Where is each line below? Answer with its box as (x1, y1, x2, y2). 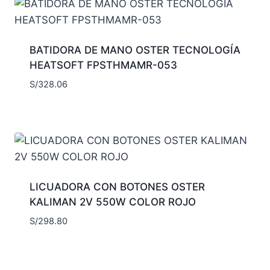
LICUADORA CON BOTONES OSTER (29, 181, 205, 193)
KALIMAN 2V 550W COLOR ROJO (29, 196, 196, 209)
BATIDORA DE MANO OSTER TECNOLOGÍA (29, 44, 240, 56)
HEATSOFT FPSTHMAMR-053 (29, 59, 177, 71)
